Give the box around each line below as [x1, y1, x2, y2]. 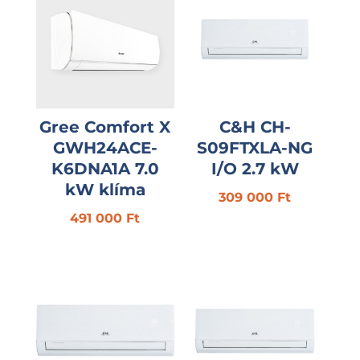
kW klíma [64, 179, 145, 199]
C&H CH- [219, 117, 291, 137]
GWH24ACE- [52, 137, 157, 157]
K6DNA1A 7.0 [51, 158, 159, 178]
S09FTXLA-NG [197, 137, 313, 157]
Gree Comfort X [39, 117, 171, 137]
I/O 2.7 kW [211, 158, 299, 178]
